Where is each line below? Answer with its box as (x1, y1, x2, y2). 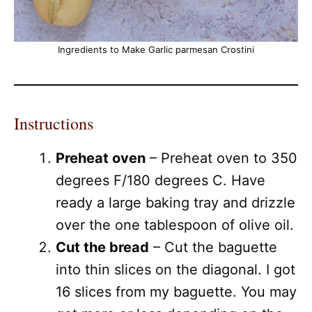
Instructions (14, 111, 93, 134)
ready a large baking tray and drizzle (56, 194, 295, 211)
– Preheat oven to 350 (146, 149, 297, 166)
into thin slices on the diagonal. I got (56, 260, 295, 278)
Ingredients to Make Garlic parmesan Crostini (58, 43, 254, 55)
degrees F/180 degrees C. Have (56, 171, 265, 189)
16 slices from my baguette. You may (56, 283, 297, 300)
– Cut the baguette (149, 238, 277, 256)
